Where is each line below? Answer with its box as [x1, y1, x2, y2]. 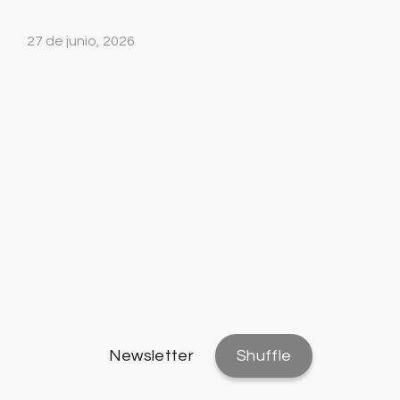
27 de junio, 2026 [27, 34, 135, 49]
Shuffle [237, 347, 292, 364]
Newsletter [108, 347, 195, 364]
